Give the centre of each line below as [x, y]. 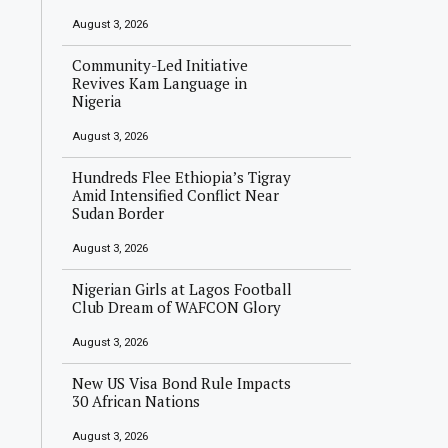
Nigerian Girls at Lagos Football [182, 289]
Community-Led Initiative [160, 65]
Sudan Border [118, 213]
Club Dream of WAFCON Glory [177, 307]
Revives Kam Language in [160, 83]
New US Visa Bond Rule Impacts [182, 383]
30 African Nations [136, 401]
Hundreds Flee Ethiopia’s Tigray [182, 177]
